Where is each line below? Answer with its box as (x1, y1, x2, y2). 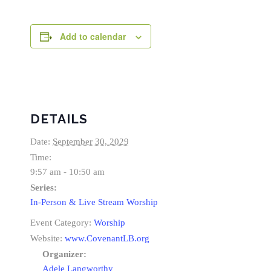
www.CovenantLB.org (65, 233, 149, 244)
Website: (30, 233, 62, 244)
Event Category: (30, 218, 91, 228)
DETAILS (30, 111, 88, 127)
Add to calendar (60, 30, 126, 43)
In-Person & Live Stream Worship (30, 197, 158, 207)
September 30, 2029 (53, 137, 129, 147)
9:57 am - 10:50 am (30, 167, 105, 177)
